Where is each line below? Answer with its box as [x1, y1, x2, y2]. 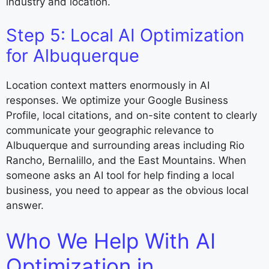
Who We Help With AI [6, 228, 216, 254]
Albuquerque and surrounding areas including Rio [6, 139, 244, 151]
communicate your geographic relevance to [6, 124, 214, 136]
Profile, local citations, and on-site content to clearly [6, 109, 257, 121]
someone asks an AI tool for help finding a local [6, 169, 234, 181]
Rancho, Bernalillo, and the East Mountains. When [6, 154, 246, 166]
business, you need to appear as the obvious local [6, 184, 249, 196]
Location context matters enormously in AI [6, 79, 210, 91]
